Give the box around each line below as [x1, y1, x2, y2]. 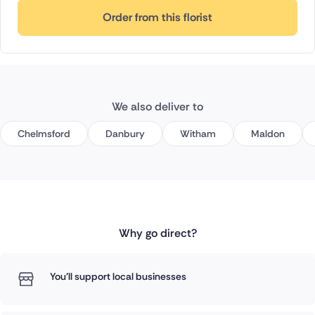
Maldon [251, 127, 285, 141]
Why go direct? [118, 226, 197, 241]
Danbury [105, 127, 145, 141]
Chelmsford [18, 127, 70, 141]
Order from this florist [103, 10, 212, 25]
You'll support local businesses [49, 270, 186, 283]
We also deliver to [112, 99, 203, 115]
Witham [180, 127, 216, 141]
